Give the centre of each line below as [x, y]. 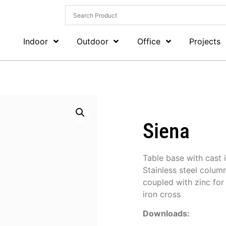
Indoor [36, 41]
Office [149, 41]
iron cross [161, 194]
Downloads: [166, 214]
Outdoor [93, 41]
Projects [205, 41]
